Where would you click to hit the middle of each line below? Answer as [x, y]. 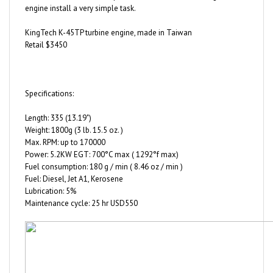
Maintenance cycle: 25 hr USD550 [81, 188]
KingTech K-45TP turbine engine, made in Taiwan [108, 17]
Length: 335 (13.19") [58, 102]
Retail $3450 [46, 29]
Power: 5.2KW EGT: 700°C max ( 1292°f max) [102, 139]
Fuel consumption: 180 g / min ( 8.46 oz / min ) [104, 151]
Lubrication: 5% [51, 175]
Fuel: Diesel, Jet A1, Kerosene [74, 163]
